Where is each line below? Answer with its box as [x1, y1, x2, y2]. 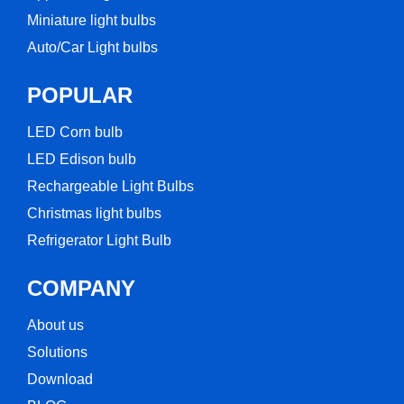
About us [27, 317, 84, 333]
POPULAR [27, 83, 133, 107]
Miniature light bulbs [27, 13, 156, 28]
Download [27, 372, 93, 387]
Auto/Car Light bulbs [27, 40, 158, 55]
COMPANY [27, 276, 135, 300]
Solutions [27, 344, 87, 360]
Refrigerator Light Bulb [27, 233, 171, 248]
